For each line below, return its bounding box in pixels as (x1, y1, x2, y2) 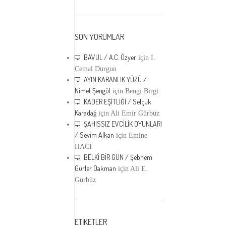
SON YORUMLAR (75, 32, 125, 42)
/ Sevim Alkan (75, 131, 115, 139)
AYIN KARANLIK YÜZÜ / (84, 75, 147, 84)
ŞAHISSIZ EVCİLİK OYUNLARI (84, 120, 162, 128)
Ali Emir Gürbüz (110, 109, 160, 117)
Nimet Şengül (75, 86, 111, 95)
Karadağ (75, 108, 97, 117)
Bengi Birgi (125, 87, 159, 95)
